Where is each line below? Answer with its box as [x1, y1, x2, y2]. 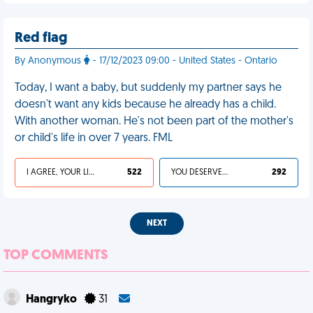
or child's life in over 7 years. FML [15, 133, 173, 144]
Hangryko [26, 294, 79, 305]
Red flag [15, 31, 67, 45]
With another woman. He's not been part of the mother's [15, 116, 293, 127]
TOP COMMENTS [3, 249, 108, 263]
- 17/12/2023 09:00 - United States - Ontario [90, 56, 277, 66]
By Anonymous [15, 56, 84, 66]
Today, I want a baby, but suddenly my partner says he [15, 82, 282, 94]
